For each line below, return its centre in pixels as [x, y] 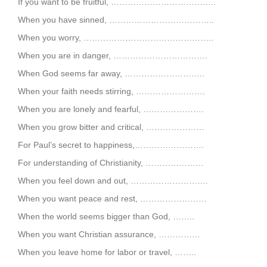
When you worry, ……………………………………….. [116, 38]
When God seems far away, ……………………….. [111, 73]
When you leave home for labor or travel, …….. [107, 252]
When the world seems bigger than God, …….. [106, 216]
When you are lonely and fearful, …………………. [111, 109]
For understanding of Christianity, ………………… [111, 163]
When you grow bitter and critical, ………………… [111, 127]
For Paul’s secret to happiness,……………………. [111, 145]
